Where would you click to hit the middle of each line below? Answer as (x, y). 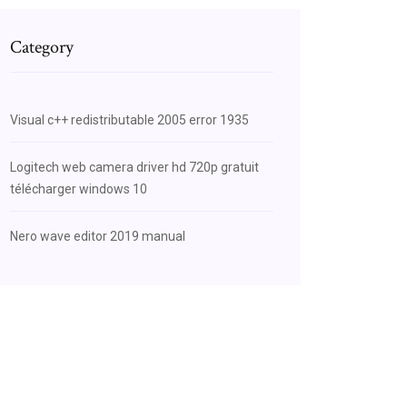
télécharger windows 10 (79, 189)
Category (42, 47)
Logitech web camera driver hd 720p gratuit (134, 167)
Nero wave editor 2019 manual (98, 236)
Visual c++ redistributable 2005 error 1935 (129, 120)
